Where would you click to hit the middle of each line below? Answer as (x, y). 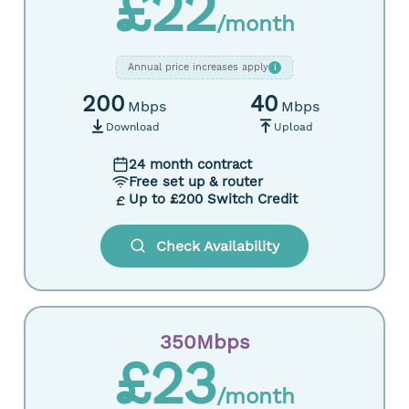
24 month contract (190, 164)
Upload (293, 127)
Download (132, 127)
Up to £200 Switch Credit (213, 199)
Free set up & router (195, 182)
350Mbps (204, 342)
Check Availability (218, 246)
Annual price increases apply (198, 67)
